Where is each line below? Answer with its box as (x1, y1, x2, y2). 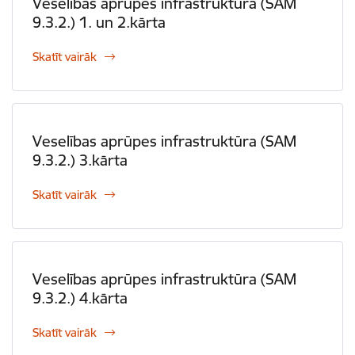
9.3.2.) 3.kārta (32, 151, 128, 170)
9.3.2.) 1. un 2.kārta (32, 13, 166, 32)
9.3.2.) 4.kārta (32, 288, 128, 307)
